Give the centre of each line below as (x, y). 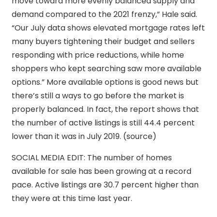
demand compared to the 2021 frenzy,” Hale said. (104, 15)
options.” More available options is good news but (105, 82)
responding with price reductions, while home (98, 55)
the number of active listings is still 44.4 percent (103, 123)
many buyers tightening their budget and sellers (103, 42)
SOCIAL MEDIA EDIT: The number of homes (92, 158)
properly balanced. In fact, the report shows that (105, 109)
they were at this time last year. (72, 199)
